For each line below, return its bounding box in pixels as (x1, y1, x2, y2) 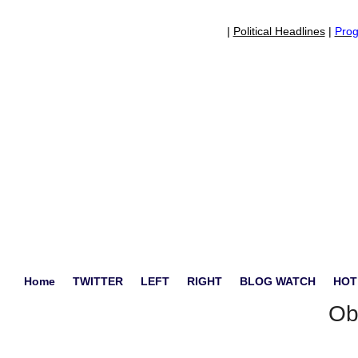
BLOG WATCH (240, 275, 316, 288)
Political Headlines (233, 24, 325, 38)
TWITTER (73, 275, 123, 288)
